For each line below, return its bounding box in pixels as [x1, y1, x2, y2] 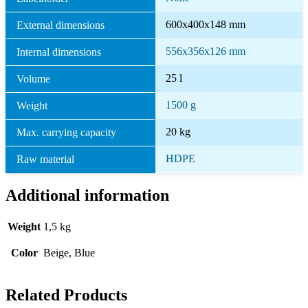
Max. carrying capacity [16, 126, 116, 138]
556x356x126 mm [166, 45, 245, 57]
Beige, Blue [43, 247, 95, 259]
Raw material [16, 153, 74, 165]
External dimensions [16, 19, 104, 31]
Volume [16, 72, 50, 85]
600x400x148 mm [166, 18, 245, 30]
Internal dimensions [16, 45, 101, 58]
